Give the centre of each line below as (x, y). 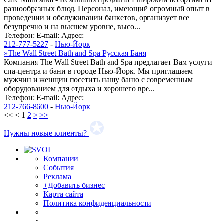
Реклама (57, 176)
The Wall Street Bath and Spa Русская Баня (77, 53)
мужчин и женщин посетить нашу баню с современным (98, 79)
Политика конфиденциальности (97, 203)
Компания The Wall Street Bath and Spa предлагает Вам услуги (108, 62)
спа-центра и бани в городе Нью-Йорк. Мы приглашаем (98, 71)
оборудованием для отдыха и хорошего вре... (79, 88)
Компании (61, 158)
